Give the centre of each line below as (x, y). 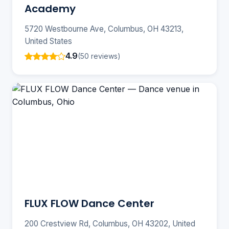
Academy (50, 9)
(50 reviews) (99, 56)
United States (48, 41)
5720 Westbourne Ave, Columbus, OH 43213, (104, 29)
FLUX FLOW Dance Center (89, 204)
